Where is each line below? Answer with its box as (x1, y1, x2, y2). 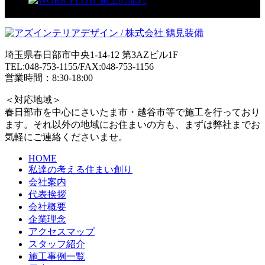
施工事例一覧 (28, 251, 85, 261)
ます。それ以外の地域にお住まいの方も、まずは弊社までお (5, 119, 260, 130)
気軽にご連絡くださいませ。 (5, 131, 128, 142)
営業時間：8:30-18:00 (5, 72, 93, 83)
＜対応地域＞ (5, 94, 62, 105)
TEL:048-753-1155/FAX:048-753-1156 (5, 61, 154, 72)
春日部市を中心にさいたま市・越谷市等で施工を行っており (5, 106, 260, 117)
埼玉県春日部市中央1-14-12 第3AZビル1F (5, 49, 178, 60)
